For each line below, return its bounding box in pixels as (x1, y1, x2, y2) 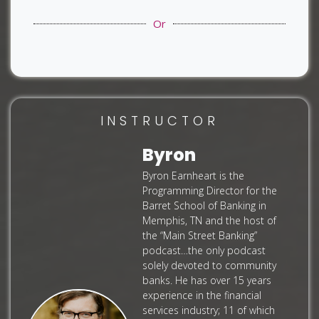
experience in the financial (142, 288, 261, 303)
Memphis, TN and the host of (142, 214, 276, 228)
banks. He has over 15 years (142, 273, 271, 288)
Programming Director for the (142, 184, 277, 198)
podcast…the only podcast (142, 244, 266, 258)
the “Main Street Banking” (142, 229, 257, 243)
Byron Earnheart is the (142, 169, 244, 183)
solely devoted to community (142, 258, 276, 273)
